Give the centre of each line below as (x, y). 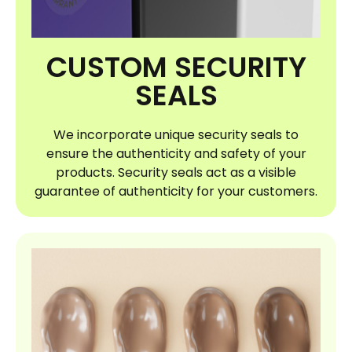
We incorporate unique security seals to (176, 135)
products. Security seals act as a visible (176, 173)
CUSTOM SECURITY (176, 68)
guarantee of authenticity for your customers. (176, 192)
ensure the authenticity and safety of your (176, 154)
